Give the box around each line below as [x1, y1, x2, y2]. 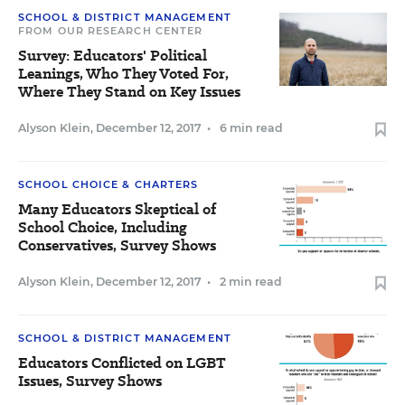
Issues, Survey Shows [18, 371, 162, 391]
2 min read [220, 275, 282, 288]
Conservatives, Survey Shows [18, 235, 216, 256]
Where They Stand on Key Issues [18, 81, 240, 102]
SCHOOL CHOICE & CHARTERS [18, 178, 199, 191]
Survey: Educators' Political [18, 45, 207, 66]
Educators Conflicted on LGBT [18, 353, 226, 373]
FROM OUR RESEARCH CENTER [18, 24, 203, 37]
